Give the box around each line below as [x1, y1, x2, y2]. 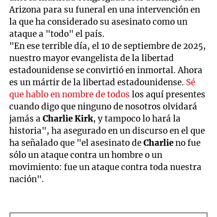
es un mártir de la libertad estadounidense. [9, 77, 186, 88]
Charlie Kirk [43, 113, 93, 124]
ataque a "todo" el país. [9, 28, 105, 39]
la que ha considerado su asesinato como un [9, 16, 188, 27]
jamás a [9, 113, 43, 124]
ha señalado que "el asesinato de [9, 137, 144, 148]
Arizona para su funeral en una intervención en [9, 4, 201, 15]
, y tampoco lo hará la [93, 113, 181, 124]
